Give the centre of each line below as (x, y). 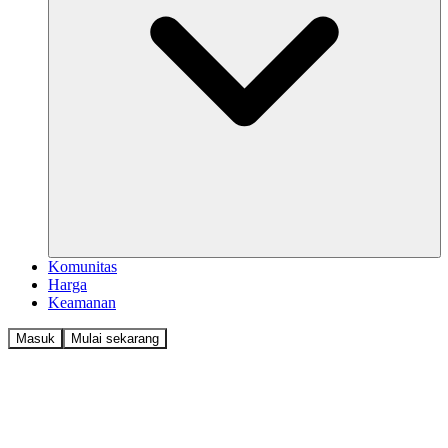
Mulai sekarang (115, 338)
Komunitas (82, 266)
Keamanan (82, 302)
